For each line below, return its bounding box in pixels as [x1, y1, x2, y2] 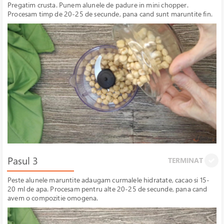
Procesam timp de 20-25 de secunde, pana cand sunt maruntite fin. [7, 9, 212, 18]
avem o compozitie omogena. [7, 193, 98, 202]
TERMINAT [168, 155, 204, 165]
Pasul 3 [7, 154, 38, 167]
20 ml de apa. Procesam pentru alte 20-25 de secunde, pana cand [7, 184, 207, 193]
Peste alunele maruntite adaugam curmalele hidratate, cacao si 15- [7, 175, 210, 184]
